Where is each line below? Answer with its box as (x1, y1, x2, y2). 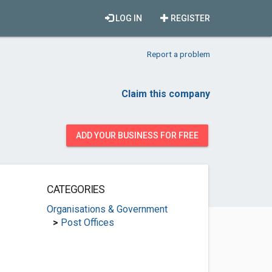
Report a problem (147, 49, 210, 59)
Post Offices (60, 217, 114, 228)
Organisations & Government (46, 203, 168, 215)
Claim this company (121, 88, 210, 100)
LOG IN (114, 13, 142, 23)
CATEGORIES (46, 183, 105, 195)
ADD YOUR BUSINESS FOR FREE (76, 131, 199, 140)
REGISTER (169, 13, 210, 23)
